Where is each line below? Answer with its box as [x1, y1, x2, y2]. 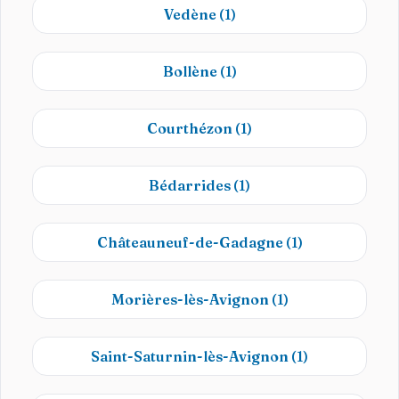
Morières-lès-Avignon [110, 290, 272, 308]
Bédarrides [149, 176, 233, 194]
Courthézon [147, 119, 235, 137]
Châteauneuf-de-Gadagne [96, 233, 286, 251]
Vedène [163, 5, 219, 23]
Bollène [162, 62, 220, 80]
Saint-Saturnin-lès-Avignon [91, 347, 291, 365]
